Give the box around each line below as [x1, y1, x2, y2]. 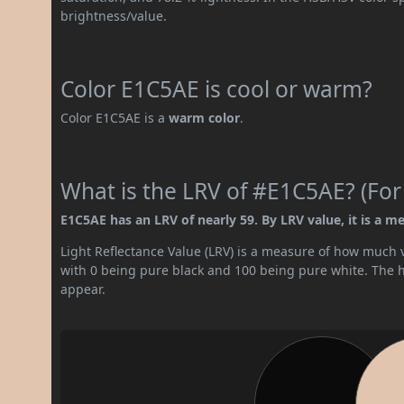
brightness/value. [60, 6, 168, 24]
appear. [60, 280, 106, 298]
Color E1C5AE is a [60, 108, 170, 126]
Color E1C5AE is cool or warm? [60, 73, 373, 104]
